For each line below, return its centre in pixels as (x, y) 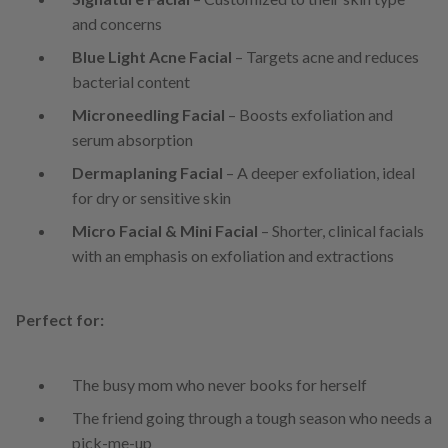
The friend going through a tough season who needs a (252, 418)
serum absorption (132, 140)
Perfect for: (60, 320)
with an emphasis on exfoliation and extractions (233, 256)
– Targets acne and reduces (325, 57)
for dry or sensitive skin (151, 198)
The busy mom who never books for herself (219, 385)
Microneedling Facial (148, 115)
